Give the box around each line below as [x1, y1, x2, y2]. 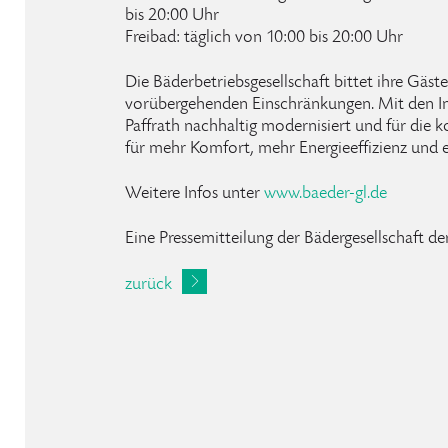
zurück [125, 276, 172, 294]
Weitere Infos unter [125, 185, 264, 203]
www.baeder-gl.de [264, 185, 387, 203]
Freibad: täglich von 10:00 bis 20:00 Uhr [125, 29, 403, 47]
